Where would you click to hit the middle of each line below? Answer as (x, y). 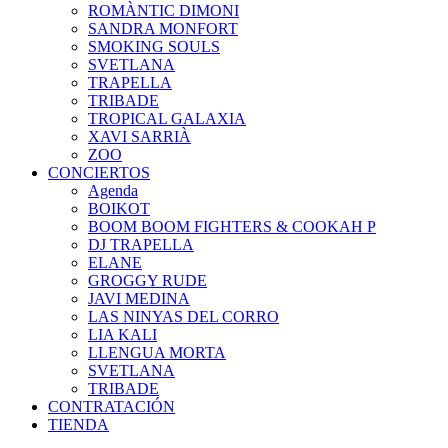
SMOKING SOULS (154, 46)
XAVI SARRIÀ (139, 136)
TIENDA (78, 424)
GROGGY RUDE (147, 280)
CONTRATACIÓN (111, 406)
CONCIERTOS (99, 172)
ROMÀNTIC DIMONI (163, 10)
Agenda (113, 190)
